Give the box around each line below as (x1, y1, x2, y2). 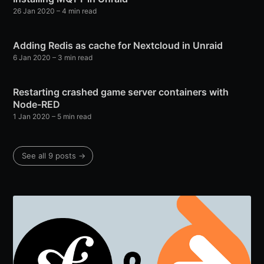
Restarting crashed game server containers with (13, 86, 229, 98)
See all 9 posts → (22, 151, 86, 161)
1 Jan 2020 (13, 112, 51, 121)
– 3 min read (51, 53, 93, 62)
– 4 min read (55, 6, 97, 16)
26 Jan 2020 (13, 6, 55, 16)
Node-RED (13, 98, 61, 111)
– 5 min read (50, 112, 92, 121)
